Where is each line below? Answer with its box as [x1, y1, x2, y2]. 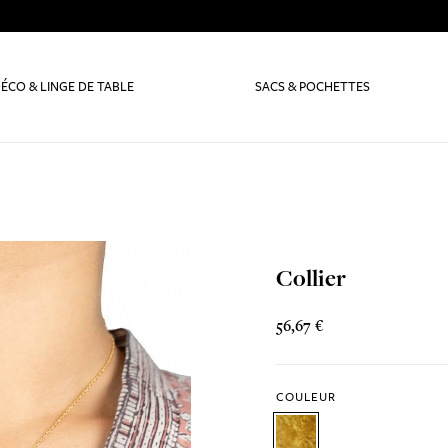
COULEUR [276, 389, 337, 405]
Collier [276, 263, 347, 294]
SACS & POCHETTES [255, 78, 371, 95]
